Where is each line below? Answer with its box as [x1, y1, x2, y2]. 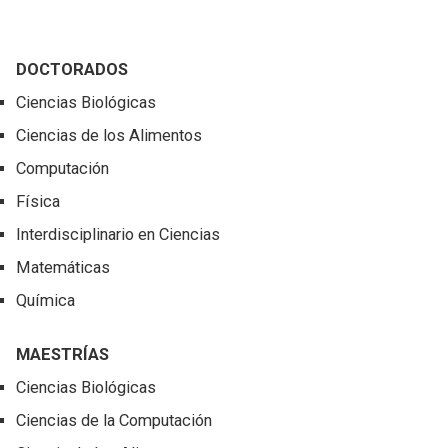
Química [16, 291, 76, 311]
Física [16, 192, 61, 212]
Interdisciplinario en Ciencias [16, 225, 221, 245]
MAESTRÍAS [16, 345, 110, 365]
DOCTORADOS [16, 60, 129, 80]
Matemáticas [16, 258, 111, 278]
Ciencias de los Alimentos [16, 126, 203, 146]
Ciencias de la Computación [16, 411, 213, 431]
